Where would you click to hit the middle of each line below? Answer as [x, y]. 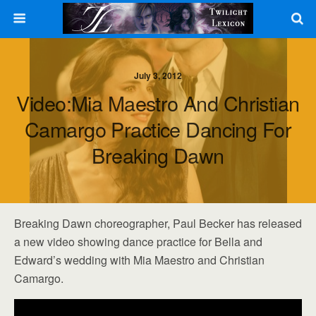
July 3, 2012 [158, 75]
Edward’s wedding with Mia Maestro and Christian [139, 260]
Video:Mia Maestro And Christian [158, 103]
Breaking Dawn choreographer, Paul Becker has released [158, 223]
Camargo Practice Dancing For [158, 129]
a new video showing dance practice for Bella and [138, 242]
